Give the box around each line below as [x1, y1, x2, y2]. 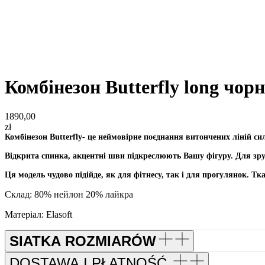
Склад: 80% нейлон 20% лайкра [5, 189, 133, 199]
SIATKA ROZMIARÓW [9, 232, 156, 249]
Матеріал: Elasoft [5, 209, 72, 219]
